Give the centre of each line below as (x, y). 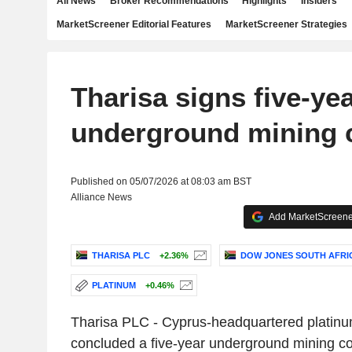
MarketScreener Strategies (286, 24)
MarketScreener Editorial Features (134, 24)
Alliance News (101, 197)
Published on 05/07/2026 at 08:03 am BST (161, 181)
